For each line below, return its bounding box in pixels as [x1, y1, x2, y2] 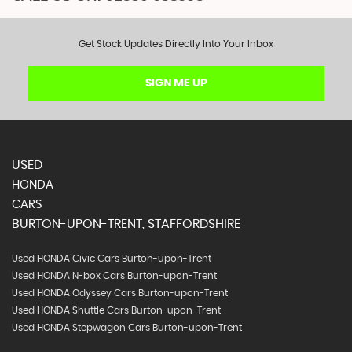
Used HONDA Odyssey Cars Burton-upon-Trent [12, 288, 228, 298]
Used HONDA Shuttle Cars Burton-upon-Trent [12, 305, 221, 315]
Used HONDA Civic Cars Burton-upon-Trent [12, 253, 211, 263]
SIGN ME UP [145, 77, 207, 89]
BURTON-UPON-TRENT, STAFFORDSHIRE [12, 217, 240, 230]
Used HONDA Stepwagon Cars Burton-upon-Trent [12, 322, 242, 332]
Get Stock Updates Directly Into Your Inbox [79, 38, 273, 49]
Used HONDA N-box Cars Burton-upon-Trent [12, 270, 217, 280]
